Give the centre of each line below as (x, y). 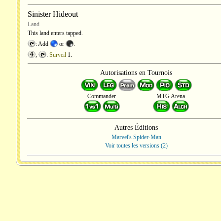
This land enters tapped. (55, 33)
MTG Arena (171, 96)
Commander (102, 96)
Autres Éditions (136, 128)
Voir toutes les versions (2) (136, 146)
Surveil (58, 55)
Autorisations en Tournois (136, 73)
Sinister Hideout (53, 14)
